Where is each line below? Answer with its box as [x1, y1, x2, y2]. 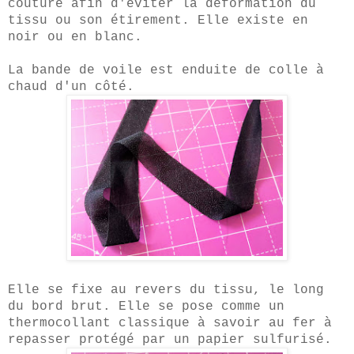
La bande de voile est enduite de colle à [8, 62, 324, 77]
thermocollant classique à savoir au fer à [8, 315, 332, 330]
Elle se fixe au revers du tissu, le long [8, 282, 324, 297]
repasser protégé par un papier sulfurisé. [8, 332, 332, 347]
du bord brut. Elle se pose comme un [8, 299, 284, 314]
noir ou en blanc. [8, 29, 142, 44]
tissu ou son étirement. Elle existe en [8, 13, 308, 28]
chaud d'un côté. [8, 79, 142, 94]
